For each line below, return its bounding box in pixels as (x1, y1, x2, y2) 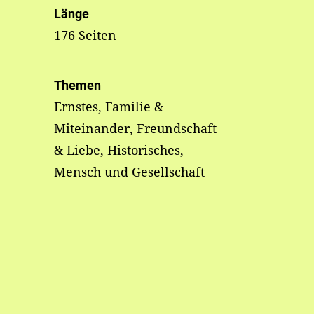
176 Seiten (53, 27, 116, 43)
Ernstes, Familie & (53, 98, 163, 115)
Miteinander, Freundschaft (53, 120, 217, 137)
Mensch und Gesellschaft (53, 163, 205, 180)
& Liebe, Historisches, (53, 142, 184, 158)
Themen (53, 78, 101, 93)
